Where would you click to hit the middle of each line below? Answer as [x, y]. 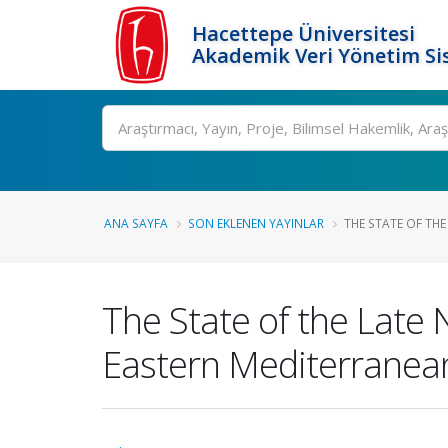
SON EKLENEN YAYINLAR [256, 223]
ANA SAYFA [136, 223]
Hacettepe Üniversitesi [303, 33]
